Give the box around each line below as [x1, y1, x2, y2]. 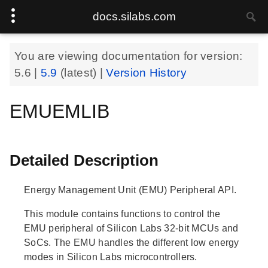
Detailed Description [10, 151, 159, 169]
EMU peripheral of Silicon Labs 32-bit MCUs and [24, 223, 239, 233]
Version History [106, 66, 187, 79]
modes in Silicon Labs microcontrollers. [24, 251, 197, 262]
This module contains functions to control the [24, 208, 221, 219]
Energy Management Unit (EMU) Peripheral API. [24, 184, 237, 195]
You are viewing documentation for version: [14, 50, 243, 62]
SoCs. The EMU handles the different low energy [24, 237, 239, 248]
